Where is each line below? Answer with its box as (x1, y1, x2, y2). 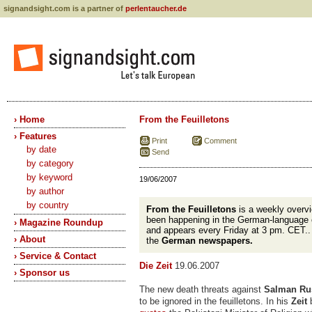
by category (26, 158, 74, 169)
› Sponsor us (14, 267, 70, 278)
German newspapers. (162, 235, 253, 246)
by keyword (26, 172, 72, 182)
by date (26, 144, 56, 155)
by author (26, 186, 64, 196)
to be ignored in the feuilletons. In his (139, 296, 291, 306)
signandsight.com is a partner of (3, 4, 125, 13)
